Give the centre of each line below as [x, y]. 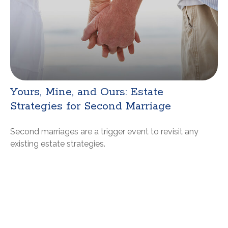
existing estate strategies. [58, 144]
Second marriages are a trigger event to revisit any [104, 131]
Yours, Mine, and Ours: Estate [87, 92]
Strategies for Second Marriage [91, 106]
